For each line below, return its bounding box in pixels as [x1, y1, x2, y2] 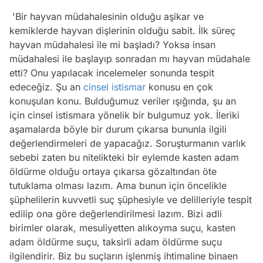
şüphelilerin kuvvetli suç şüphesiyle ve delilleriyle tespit [9, 193, 252, 205]
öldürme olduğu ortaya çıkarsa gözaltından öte [9, 165, 217, 177]
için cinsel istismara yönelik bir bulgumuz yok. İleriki [9, 109, 240, 121]
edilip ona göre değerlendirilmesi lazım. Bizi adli [9, 207, 222, 220]
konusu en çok [146, 80, 213, 93]
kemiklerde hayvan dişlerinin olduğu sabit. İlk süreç [9, 24, 235, 36]
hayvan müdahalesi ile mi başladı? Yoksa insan [9, 38, 215, 50]
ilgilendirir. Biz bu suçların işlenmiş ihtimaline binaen [9, 249, 238, 262]
